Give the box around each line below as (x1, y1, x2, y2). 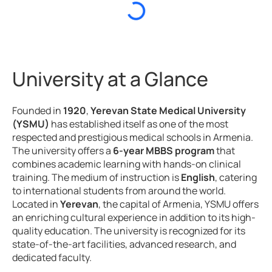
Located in (12, 197, 60, 211)
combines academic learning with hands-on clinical (12, 157, 241, 171)
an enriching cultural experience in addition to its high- (12, 211, 256, 225)
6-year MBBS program (113, 144, 214, 158)
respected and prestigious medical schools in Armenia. (12, 131, 253, 144)
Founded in (12, 104, 63, 118)
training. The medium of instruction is (12, 171, 181, 185)
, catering (215, 171, 257, 185)
